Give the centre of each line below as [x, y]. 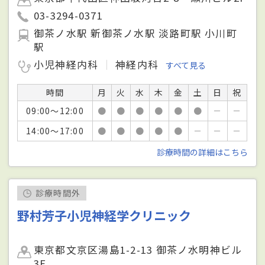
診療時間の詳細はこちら [202, 152]
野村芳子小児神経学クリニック [104, 215]
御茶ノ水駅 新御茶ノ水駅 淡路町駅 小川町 [135, 33]
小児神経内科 [68, 65]
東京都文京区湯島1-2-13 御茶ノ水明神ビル [138, 250]
